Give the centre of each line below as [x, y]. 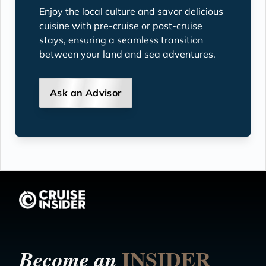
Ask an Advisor [86, 92]
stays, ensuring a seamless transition [121, 39]
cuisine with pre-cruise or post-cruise [121, 25]
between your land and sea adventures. [127, 54]
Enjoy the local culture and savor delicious [131, 11]
